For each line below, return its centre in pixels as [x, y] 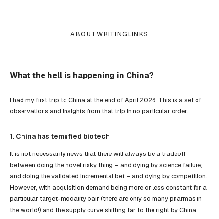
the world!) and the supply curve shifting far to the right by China [103, 210]
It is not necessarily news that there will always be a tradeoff [98, 154]
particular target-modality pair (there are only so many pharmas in [106, 199]
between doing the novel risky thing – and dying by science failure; [106, 165]
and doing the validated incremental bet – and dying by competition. [109, 176]
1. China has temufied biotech [60, 136]
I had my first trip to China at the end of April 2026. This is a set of [106, 100]
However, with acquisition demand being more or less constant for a [108, 188]
